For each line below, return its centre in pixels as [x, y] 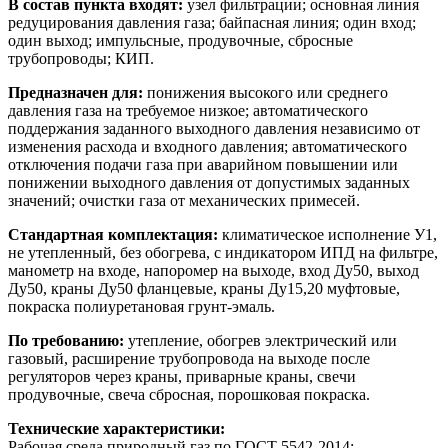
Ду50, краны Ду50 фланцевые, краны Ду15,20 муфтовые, [204, 288]
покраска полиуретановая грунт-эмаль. [141, 306]
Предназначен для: [75, 92]
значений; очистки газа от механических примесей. [184, 200]
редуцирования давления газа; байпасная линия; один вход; [212, 22]
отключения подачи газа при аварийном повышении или [203, 164]
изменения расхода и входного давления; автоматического [207, 146]
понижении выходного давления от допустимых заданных [209, 182]
